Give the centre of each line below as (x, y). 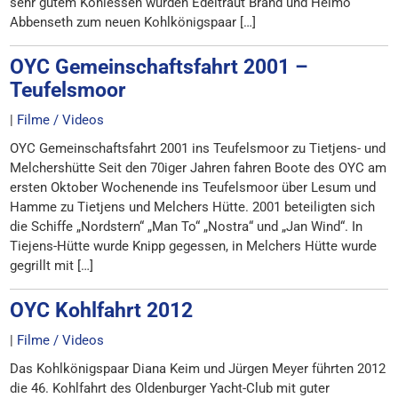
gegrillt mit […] (52, 266)
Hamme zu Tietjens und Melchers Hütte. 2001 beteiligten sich (193, 207)
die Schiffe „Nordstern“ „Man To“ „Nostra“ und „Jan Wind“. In (187, 227)
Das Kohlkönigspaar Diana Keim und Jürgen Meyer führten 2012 (198, 369)
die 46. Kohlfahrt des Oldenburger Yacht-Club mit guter (170, 388)
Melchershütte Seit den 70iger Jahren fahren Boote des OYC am (199, 168)
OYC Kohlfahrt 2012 (102, 310)
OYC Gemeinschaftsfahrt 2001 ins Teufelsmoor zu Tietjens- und (198, 148)
